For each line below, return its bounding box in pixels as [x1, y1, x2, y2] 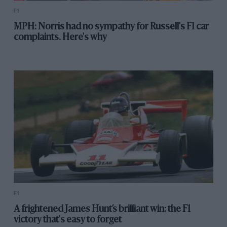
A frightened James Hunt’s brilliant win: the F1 [13, 205, 191, 214]
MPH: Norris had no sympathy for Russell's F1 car [13, 22, 209, 32]
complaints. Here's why [13, 33, 107, 43]
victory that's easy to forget [13, 215, 122, 225]
